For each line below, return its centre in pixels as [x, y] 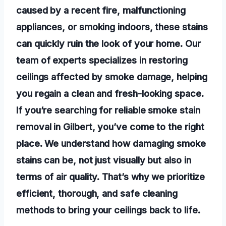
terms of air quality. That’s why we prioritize [111, 177]
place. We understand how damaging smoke [111, 144]
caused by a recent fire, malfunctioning [101, 10]
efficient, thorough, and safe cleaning [97, 193]
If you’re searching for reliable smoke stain [108, 110]
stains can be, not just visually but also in [104, 160]
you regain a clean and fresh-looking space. [110, 94]
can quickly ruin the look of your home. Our [108, 44]
